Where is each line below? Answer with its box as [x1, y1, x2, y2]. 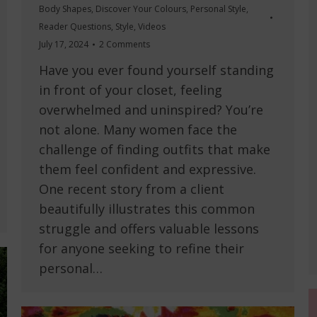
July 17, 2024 [39, 38, 88, 51]
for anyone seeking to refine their [39, 240, 244, 258]
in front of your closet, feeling [39, 81, 222, 99]
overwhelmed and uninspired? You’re [39, 101, 263, 119]
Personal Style [190, 3, 246, 16]
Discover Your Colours [96, 3, 186, 16]
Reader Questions [39, 21, 111, 33]
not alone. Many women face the [39, 121, 237, 139]
